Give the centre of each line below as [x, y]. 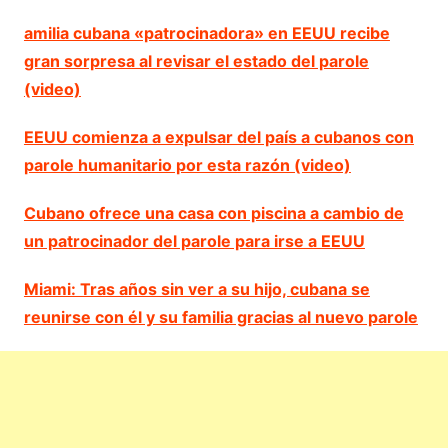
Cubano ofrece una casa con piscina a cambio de [213, 212]
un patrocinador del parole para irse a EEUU [194, 240]
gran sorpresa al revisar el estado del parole [196, 60]
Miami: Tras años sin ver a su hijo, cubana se [196, 288]
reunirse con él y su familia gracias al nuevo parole [220, 316]
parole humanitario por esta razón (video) [187, 164]
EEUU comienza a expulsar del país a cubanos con [218, 136]
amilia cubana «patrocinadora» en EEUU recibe [206, 32]
